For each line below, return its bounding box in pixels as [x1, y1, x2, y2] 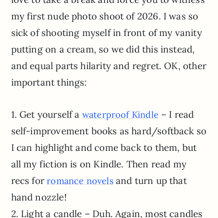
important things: [11, 76, 87, 88]
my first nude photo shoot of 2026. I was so [11, 10, 199, 22]
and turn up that [113, 174, 187, 186]
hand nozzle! [11, 191, 67, 203]
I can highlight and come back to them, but [11, 141, 197, 153]
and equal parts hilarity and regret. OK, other [11, 59, 206, 72]
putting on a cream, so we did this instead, [11, 43, 195, 55]
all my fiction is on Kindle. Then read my [11, 158, 186, 170]
